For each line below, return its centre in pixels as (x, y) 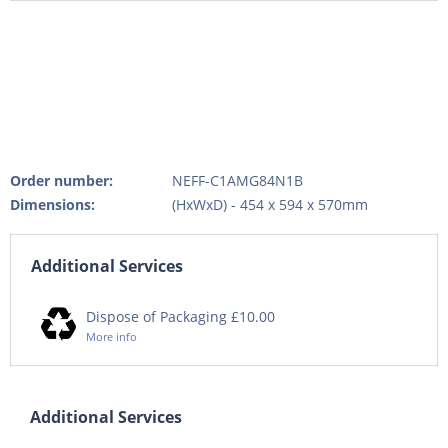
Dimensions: (52, 204)
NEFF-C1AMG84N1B (237, 180)
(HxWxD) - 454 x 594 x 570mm (269, 204)
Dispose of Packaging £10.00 (180, 316)
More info (111, 336)
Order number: (61, 180)
